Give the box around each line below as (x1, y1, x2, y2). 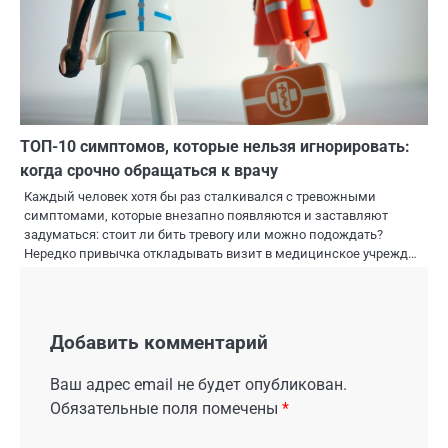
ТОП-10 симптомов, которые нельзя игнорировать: (20, 136, 410, 156)
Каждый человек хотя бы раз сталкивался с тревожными (24, 188, 376, 204)
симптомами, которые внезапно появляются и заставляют (24, 207, 388, 223)
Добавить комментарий (50, 331, 268, 354)
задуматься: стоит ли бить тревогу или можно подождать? (24, 226, 383, 242)
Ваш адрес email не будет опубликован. (50, 375, 347, 395)
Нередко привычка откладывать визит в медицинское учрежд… (24, 245, 417, 261)
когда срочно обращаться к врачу (20, 160, 278, 180)
